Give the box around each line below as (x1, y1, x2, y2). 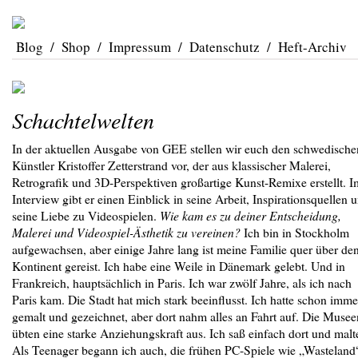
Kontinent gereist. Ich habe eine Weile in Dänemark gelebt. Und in (12, 257, 345, 274)
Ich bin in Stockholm (241, 224, 349, 241)
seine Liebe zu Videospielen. (12, 207, 160, 224)
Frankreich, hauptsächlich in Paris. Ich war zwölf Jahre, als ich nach (12, 274, 352, 291)
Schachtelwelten (12, 105, 154, 135)
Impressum (109, 38, 171, 56)
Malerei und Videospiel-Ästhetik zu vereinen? (12, 224, 241, 241)
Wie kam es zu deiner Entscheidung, (160, 207, 341, 224)
